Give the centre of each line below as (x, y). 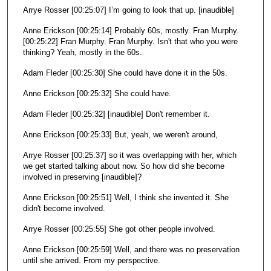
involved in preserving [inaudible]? (82, 177)
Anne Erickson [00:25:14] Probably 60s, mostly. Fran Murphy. (131, 30)
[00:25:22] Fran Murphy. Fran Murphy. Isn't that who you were (130, 41)
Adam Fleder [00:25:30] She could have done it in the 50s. (125, 73)
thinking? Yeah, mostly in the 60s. (82, 52)
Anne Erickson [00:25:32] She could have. (97, 93)
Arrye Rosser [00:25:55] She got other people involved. (120, 229)
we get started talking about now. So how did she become (123, 166)
